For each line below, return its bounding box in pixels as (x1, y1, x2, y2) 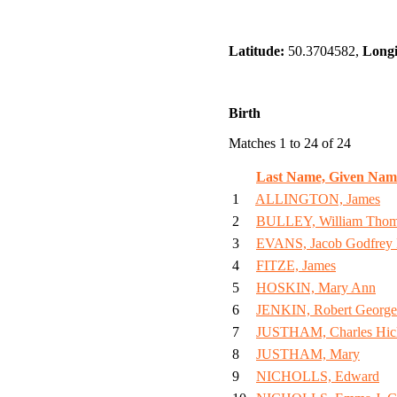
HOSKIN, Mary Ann (256, 280, 376, 296)
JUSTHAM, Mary (256, 346, 360, 362)
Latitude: (229, 43, 284, 59)
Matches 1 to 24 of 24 (229, 136, 351, 152)
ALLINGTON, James (255, 191, 380, 207)
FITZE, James (256, 258, 336, 274)
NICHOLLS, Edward (256, 369, 379, 385)
